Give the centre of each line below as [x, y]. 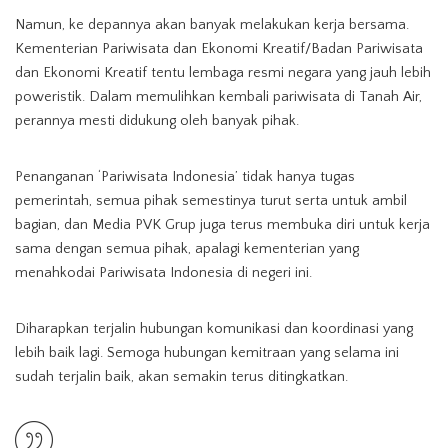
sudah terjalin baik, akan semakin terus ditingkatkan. [181, 377]
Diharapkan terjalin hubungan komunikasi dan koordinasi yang [214, 329]
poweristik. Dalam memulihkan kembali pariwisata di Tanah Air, [218, 97]
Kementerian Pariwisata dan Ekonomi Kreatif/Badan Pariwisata [219, 49]
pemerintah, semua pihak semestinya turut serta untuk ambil [211, 201]
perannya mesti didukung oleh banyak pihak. [157, 121]
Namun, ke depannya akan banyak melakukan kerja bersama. [212, 25]
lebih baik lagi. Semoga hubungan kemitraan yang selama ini [207, 353]
